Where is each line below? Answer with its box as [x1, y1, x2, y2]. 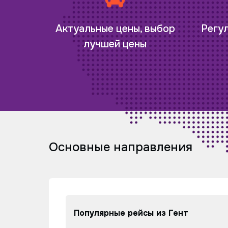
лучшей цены [83, 38, 147, 51]
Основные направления [49, 139, 192, 155]
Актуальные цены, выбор [55, 22, 175, 36]
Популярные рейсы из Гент [73, 208, 188, 218]
